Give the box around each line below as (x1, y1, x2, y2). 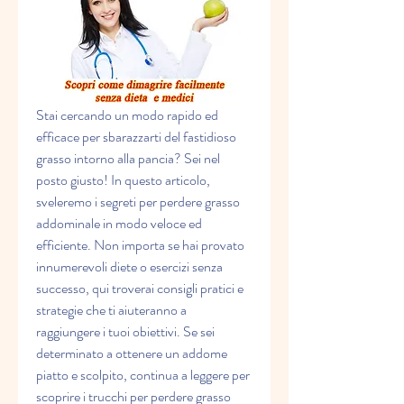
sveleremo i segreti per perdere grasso (36, 191, 240, 213)
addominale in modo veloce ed (36, 213, 202, 234)
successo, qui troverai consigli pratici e (36, 278, 243, 299)
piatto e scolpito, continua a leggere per (36, 364, 250, 386)
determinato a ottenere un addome (36, 343, 227, 364)
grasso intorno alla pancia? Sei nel (36, 148, 220, 170)
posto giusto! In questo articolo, (36, 170, 210, 191)
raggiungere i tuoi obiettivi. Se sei (36, 321, 215, 343)
